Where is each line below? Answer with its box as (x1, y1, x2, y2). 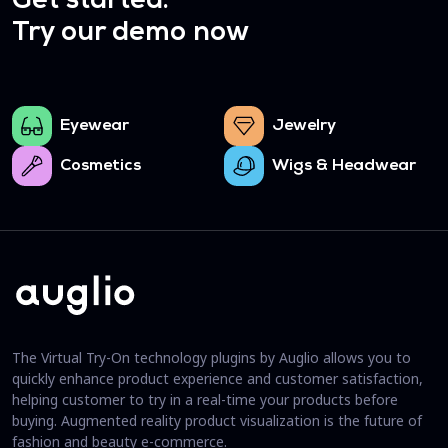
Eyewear (60, 118, 129, 135)
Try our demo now (12, 20, 249, 48)
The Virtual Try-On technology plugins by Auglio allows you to (12, 348, 411, 368)
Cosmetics (60, 158, 141, 175)
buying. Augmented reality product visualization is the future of (12, 411, 422, 431)
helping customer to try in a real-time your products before (12, 390, 398, 410)
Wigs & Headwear (272, 158, 416, 175)
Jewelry (272, 118, 336, 135)
